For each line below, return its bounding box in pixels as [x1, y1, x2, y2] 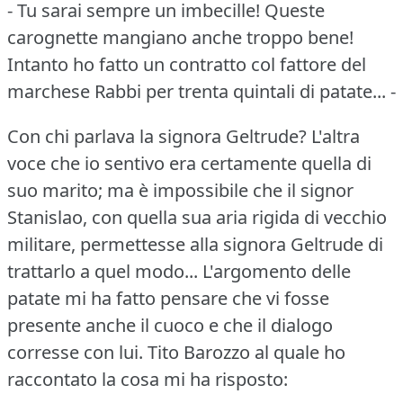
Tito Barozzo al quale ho [148, 339, 345, 364]
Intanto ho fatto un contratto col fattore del [7, 51, 366, 76]
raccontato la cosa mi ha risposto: [7, 366, 288, 391]
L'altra [311, 123, 360, 148]
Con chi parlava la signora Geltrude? [7, 123, 307, 148]
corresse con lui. [7, 339, 143, 364]
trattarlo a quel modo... [7, 258, 198, 283]
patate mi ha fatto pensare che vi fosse [7, 285, 329, 310]
